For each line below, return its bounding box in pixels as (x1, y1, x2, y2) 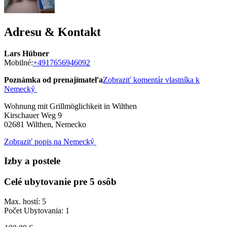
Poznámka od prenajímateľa (4, 75, 103, 84)
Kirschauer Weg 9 (4, 110, 62, 120)
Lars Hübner (4, 49, 49, 58)
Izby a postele (4, 156, 60, 167)
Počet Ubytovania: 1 (4, 206, 69, 215)
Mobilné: (4, 58, 33, 67)
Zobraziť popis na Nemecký (4, 137, 96, 146)
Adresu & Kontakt (4, 25, 101, 39)
